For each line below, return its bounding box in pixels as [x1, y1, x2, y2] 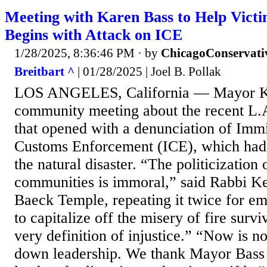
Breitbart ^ [14, 64, 74, 79]
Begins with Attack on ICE [5, 26, 182, 44]
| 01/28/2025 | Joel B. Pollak [74, 64, 221, 79]
